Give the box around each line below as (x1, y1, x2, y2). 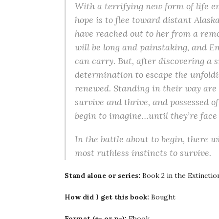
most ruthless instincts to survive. (75, 147, 211, 158)
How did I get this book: (65, 193, 149, 201)
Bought (149, 193, 175, 201)
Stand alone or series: (65, 171, 140, 180)
